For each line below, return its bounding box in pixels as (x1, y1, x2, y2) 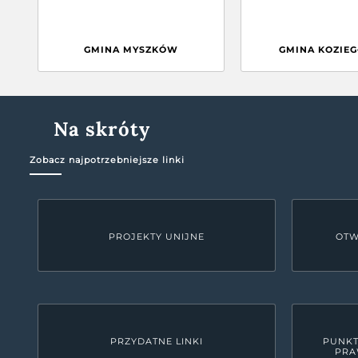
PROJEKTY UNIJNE (108, 231, 205, 242)
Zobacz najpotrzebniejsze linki (30, 154, 185, 165)
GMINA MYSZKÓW (84, 44, 179, 55)
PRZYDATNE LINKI (109, 336, 203, 347)
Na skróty (54, 117, 151, 141)
